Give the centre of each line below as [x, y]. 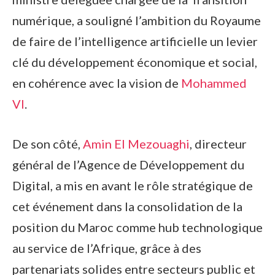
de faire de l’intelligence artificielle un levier [135, 41]
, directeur [218, 144]
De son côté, [48, 144]
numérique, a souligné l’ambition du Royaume [137, 21]
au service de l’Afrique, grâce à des [107, 248]
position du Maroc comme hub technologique [137, 227]
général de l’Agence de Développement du [128, 165]
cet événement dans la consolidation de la [127, 207]
